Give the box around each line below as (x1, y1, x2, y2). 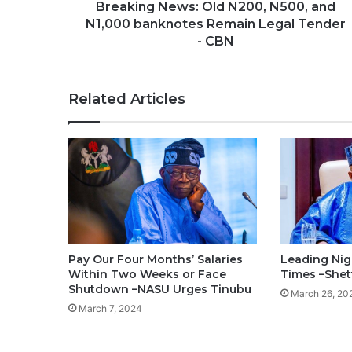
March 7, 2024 (79, 302, 142, 315)
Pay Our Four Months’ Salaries (68, 252, 243, 267)
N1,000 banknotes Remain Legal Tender (86, 16, 346, 31)
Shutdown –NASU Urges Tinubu (68, 282, 251, 297)
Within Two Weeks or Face (68, 267, 226, 282)
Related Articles (68, 90, 185, 108)
